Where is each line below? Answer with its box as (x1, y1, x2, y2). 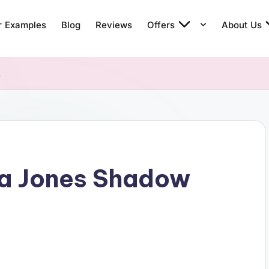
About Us (221, 19, 262, 31)
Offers (147, 19, 175, 31)
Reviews (95, 19, 132, 31)
